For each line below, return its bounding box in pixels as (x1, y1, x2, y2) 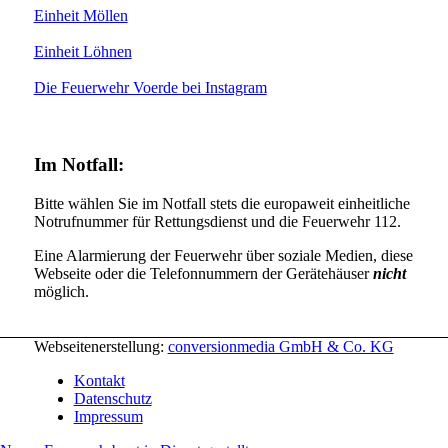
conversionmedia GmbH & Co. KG (167, 337, 394, 355)
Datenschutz (73, 389, 152, 407)
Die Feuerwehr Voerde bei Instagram (33, 79, 267, 97)
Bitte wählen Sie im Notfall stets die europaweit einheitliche (33, 194, 410, 212)
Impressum (73, 407, 143, 425)
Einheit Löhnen (33, 43, 132, 61)
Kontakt (73, 371, 125, 389)
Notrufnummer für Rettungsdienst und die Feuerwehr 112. (33, 212, 401, 230)
